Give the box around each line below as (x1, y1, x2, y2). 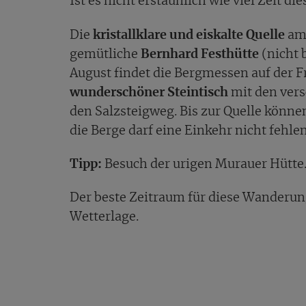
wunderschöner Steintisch (70, 86, 228, 99)
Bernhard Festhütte (141, 48, 259, 61)
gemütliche (70, 48, 141, 61)
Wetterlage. (70, 210, 139, 223)
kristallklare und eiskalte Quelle (93, 29, 285, 42)
